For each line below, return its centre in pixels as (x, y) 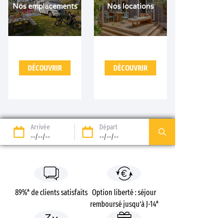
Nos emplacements (45, 6)
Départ (108, 127)
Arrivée (40, 127)
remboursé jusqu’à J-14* (124, 204)
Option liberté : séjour (124, 193)
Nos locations (130, 6)
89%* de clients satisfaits (51, 193)
